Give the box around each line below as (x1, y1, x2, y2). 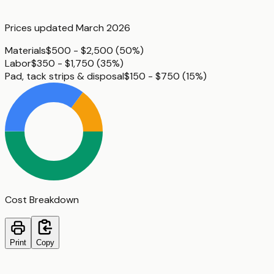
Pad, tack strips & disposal (5, 70, 124, 83)
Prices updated (5, 21, 76, 35)
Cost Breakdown (5, 193, 79, 207)
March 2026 (76, 21, 130, 35)
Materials (5, 44, 46, 57)
